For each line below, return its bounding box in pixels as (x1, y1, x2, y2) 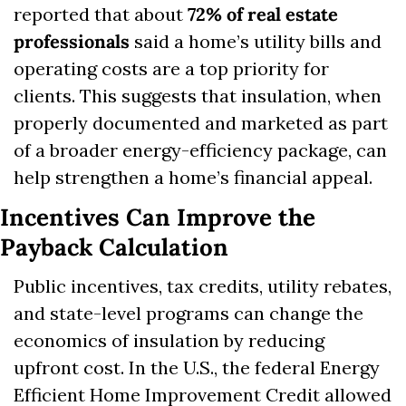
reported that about (14, 3, 188, 26)
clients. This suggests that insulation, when (14, 84, 382, 108)
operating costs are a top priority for (14, 57, 329, 81)
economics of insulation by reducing (14, 329, 324, 353)
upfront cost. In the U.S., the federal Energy (14, 356, 380, 380)
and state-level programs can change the (14, 302, 363, 325)
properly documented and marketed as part (14, 111, 388, 135)
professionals (14, 30, 130, 53)
